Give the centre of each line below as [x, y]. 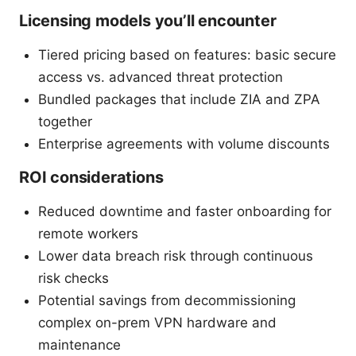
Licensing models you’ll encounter [148, 20]
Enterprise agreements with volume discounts [184, 143]
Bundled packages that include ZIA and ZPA [179, 99]
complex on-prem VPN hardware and [157, 322]
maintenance [79, 344]
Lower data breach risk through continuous [176, 255]
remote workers [88, 233]
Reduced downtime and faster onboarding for [185, 211]
